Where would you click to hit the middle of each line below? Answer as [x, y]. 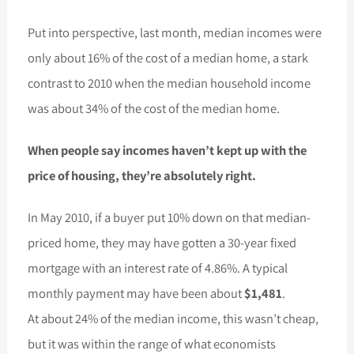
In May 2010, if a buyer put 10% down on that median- [169, 217]
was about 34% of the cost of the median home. [154, 109]
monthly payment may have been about [136, 293]
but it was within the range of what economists [152, 343]
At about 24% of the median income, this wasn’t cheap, [173, 318]
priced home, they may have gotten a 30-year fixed [162, 242]
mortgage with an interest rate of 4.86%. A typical [158, 267]
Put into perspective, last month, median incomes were [175, 33]
